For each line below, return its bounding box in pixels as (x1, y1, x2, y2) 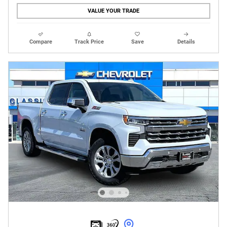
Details (177, 38, 195, 45)
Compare (29, 38, 53, 45)
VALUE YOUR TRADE (88, 7, 139, 14)
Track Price (74, 38, 104, 45)
